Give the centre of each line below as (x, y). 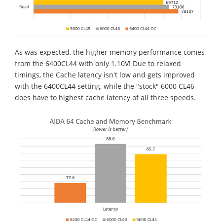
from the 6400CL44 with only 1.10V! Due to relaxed (98, 63)
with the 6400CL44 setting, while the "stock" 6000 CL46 (105, 86)
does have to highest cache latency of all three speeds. (105, 97)
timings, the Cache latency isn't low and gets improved (105, 74)
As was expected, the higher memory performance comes (110, 52)
